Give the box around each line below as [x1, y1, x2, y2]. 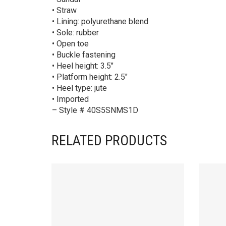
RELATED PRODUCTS [51, 132, 167, 149]
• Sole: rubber [52, 28, 99, 38]
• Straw [52, 6, 77, 16]
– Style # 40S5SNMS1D [52, 105, 138, 116]
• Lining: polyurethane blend [52, 17, 148, 27]
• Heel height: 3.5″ [52, 61, 114, 71]
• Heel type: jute [52, 83, 107, 93]
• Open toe [52, 39, 89, 49]
